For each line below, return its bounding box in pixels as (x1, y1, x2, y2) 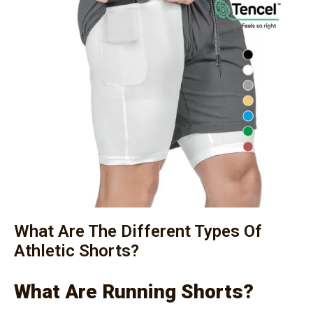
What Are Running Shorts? (14, 279, 254, 303)
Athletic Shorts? (14, 240, 139, 261)
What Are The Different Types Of (14, 221, 262, 241)
